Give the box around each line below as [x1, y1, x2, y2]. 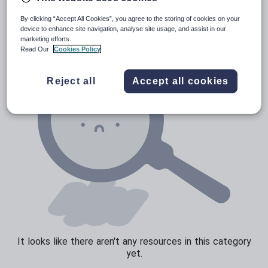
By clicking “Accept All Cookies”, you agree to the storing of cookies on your [20, 14, 240, 22]
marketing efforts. [20, 35, 72, 42]
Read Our [20, 45, 51, 53]
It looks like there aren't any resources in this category [17, 236, 251, 247]
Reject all [47, 75, 96, 86]
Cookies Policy [54, 45, 101, 53]
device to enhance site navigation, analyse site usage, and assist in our [20, 25, 227, 32]
